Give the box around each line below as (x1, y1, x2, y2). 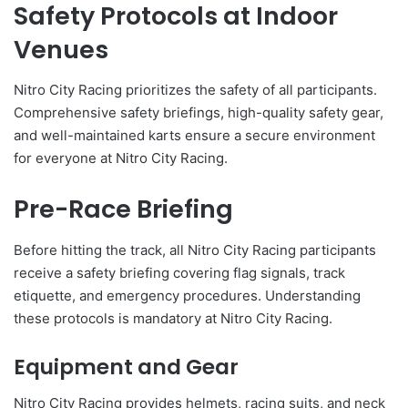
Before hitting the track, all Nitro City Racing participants (14, 240, 376, 259)
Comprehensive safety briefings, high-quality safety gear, (14, 104, 383, 122)
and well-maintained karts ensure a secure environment (14, 127, 375, 145)
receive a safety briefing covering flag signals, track (14, 263, 345, 281)
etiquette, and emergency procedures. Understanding (14, 286, 361, 304)
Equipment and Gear (14, 352, 239, 382)
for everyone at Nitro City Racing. (14, 149, 228, 168)
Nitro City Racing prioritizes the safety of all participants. (14, 81, 377, 99)
